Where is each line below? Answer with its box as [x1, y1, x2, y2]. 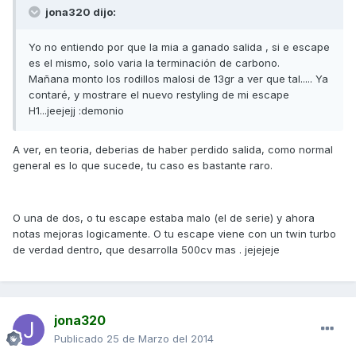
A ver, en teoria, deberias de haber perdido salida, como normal [13, 143, 333, 157]
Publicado [54, 332, 106, 346]
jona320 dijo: [43, 6, 116, 19]
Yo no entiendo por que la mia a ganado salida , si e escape [29, 41, 330, 54]
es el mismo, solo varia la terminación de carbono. [29, 56, 280, 70]
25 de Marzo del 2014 [106, 332, 214, 346]
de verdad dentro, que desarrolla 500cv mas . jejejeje [13, 243, 280, 257]
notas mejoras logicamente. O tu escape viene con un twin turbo [13, 227, 336, 241]
